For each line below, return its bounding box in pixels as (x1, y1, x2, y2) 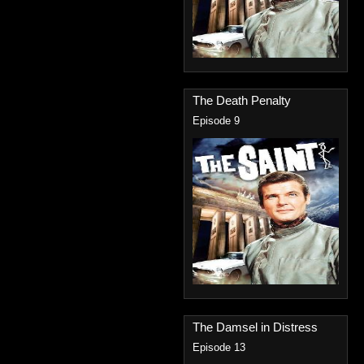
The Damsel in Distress (193, 320, 318, 334)
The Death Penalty (193, 93, 291, 107)
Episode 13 (193, 342, 245, 353)
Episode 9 (193, 115, 240, 127)
